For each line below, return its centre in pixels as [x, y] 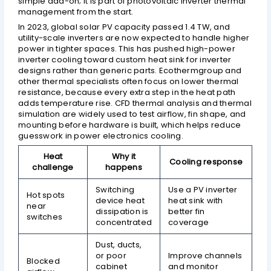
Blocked [43, 261]
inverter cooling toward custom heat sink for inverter [125, 59]
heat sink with [196, 201]
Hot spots [46, 195]
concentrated [124, 223]
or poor [111, 256]
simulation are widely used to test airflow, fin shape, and [132, 114]
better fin [187, 212]
